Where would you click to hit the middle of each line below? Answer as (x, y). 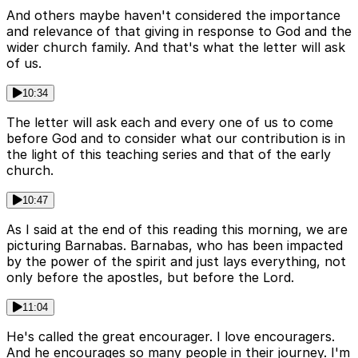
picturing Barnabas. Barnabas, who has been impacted (175, 246)
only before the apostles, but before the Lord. (150, 278)
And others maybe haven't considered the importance (173, 16)
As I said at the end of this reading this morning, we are (177, 230)
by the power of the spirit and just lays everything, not (176, 262)
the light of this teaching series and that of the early (169, 155)
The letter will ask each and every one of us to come (170, 123)
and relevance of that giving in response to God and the (179, 32)
